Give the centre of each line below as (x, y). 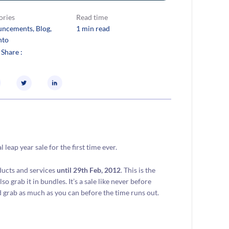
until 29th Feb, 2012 (89, 170)
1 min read (93, 28)
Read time (92, 17)
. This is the (138, 170)
